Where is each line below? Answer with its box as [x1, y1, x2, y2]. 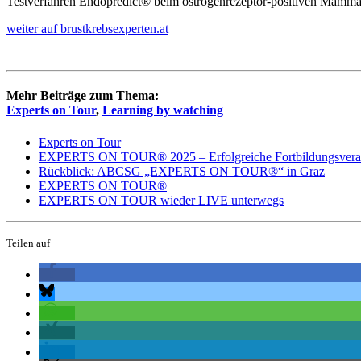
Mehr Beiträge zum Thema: [6, 89, 159, 103]
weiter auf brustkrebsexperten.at [6, 22, 168, 36]
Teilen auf [6, 236, 50, 249]
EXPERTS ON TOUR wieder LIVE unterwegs [39, 193, 284, 207]
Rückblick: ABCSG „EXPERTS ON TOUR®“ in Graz [39, 164, 325, 178]
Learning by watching [102, 103, 223, 118]
